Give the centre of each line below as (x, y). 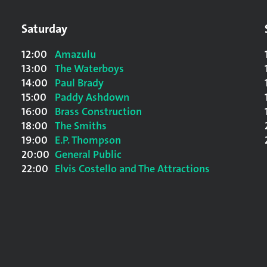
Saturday (44, 29)
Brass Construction (98, 111)
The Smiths (81, 126)
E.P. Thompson (88, 140)
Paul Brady (79, 83)
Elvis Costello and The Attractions (132, 169)
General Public (88, 154)
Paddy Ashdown (92, 97)
